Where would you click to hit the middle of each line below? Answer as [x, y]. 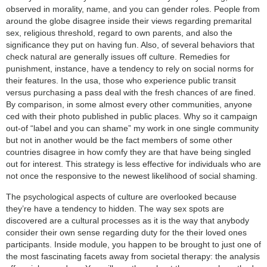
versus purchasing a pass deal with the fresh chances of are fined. [131, 93]
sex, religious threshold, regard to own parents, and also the [119, 33]
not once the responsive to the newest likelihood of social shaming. [132, 176]
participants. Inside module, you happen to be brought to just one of [133, 244]
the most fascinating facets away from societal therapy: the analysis [133, 256]
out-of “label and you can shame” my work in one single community [132, 128]
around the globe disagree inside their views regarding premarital [129, 21]
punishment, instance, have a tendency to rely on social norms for [130, 69]
